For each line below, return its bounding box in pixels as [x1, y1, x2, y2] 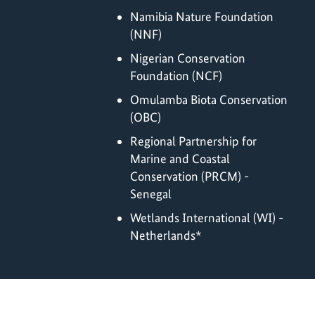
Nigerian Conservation [130, 51, 245, 66]
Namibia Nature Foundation [130, 9, 274, 25]
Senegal [130, 186, 172, 202]
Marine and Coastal [130, 151, 230, 167]
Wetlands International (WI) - [130, 210, 283, 226]
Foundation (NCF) [130, 68, 222, 84]
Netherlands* [130, 228, 202, 243]
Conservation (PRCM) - [130, 169, 249, 184]
